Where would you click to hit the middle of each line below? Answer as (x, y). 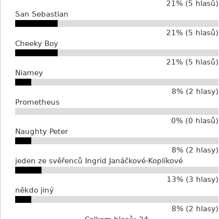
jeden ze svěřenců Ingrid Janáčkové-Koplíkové (99, 161)
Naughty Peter (42, 131)
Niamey (29, 73)
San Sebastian (42, 14)
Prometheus (37, 102)
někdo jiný (34, 190)
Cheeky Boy (37, 44)
